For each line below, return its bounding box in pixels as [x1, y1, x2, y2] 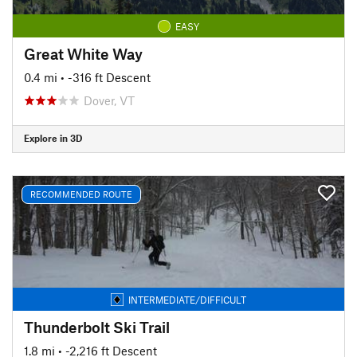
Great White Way [24, 44, 143, 63]
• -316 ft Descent [61, 69, 151, 84]
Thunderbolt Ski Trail [24, 317, 170, 336]
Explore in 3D [24, 132, 82, 143]
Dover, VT [84, 92, 135, 108]
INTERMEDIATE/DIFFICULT [128, 293, 246, 305]
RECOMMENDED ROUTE [30, 189, 132, 199]
